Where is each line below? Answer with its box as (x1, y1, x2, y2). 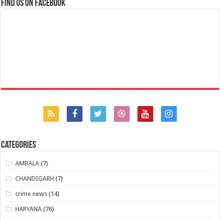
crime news (15, 190, 48, 198)
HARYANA (15, 205, 42, 213)
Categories (1, 140, 36, 151)
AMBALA (15, 160, 40, 167)
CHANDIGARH (15, 175, 55, 183)
